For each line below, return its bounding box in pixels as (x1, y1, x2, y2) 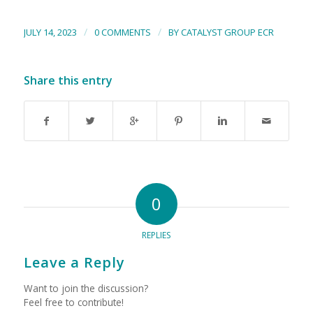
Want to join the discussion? (23, 281, 148, 295)
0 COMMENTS (94, 25, 151, 38)
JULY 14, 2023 (23, 25, 77, 38)
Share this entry (23, 72, 112, 88)
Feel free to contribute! (23, 295, 124, 309)
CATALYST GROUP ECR (180, 25, 274, 38)
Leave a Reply (23, 252, 125, 272)
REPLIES (142, 228, 171, 241)
